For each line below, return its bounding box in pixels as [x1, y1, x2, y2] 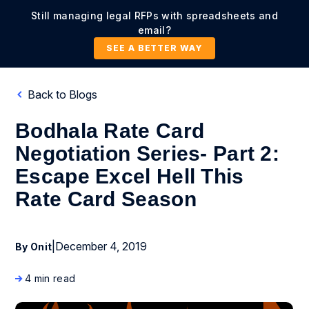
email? [138, 24, 171, 36]
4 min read [25, 272, 76, 284]
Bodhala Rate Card [15, 119, 205, 142]
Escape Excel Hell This [15, 165, 244, 188]
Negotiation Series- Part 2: [15, 142, 280, 165]
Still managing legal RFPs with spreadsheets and [30, 10, 279, 21]
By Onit [15, 240, 52, 252]
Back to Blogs [25, 88, 97, 101]
